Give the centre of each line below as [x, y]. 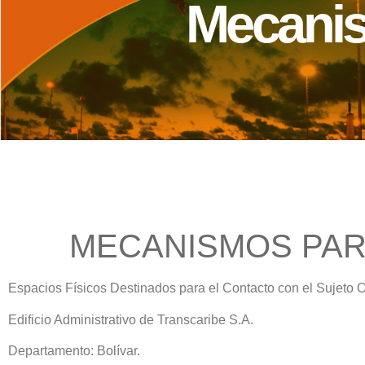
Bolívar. [117, 351]
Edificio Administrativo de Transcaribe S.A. [131, 319]
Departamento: [51, 351]
